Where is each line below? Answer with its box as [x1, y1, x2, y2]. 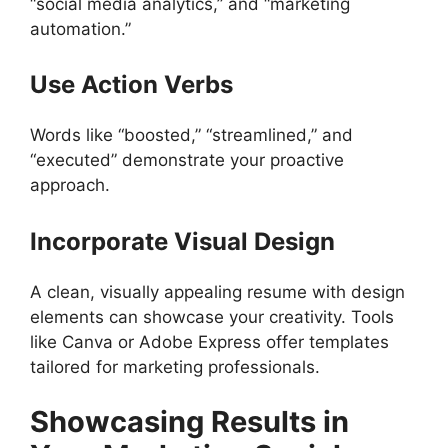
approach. [30, 175, 110, 196]
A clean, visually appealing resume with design [30, 281, 405, 302]
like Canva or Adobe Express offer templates [30, 331, 389, 352]
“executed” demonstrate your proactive [30, 150, 344, 171]
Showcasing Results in [30, 404, 349, 440]
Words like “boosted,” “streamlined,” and [30, 125, 353, 146]
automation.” [30, 18, 131, 39]
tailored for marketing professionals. [30, 356, 320, 377]
